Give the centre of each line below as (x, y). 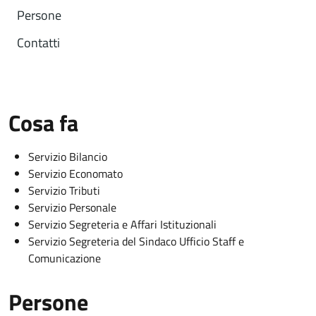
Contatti (38, 43)
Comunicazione (65, 258)
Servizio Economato (75, 174)
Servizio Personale (72, 207)
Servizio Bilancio (68, 157)
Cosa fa (43, 123)
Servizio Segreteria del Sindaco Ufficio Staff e (136, 241)
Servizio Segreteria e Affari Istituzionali (122, 224)
